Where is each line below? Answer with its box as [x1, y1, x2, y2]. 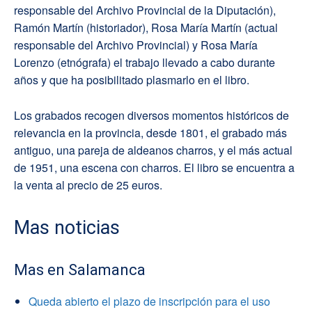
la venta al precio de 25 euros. [14, 177, 162, 194]
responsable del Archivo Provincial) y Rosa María [14, 37, 258, 54]
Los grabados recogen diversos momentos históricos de [14, 107, 289, 124]
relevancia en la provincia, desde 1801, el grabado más [14, 125, 287, 141]
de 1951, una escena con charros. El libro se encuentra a [14, 159, 295, 176]
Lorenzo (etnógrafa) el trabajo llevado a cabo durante [14, 54, 275, 71]
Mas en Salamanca [14, 261, 146, 279]
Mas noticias [14, 217, 120, 240]
